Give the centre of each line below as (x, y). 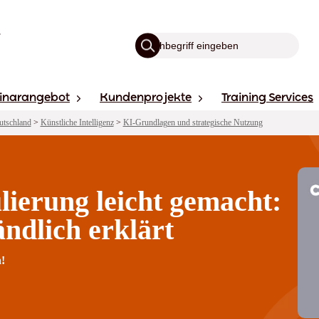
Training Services (267, 98)
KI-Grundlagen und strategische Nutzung (193, 122)
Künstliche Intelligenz (77, 122)
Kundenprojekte (146, 98)
